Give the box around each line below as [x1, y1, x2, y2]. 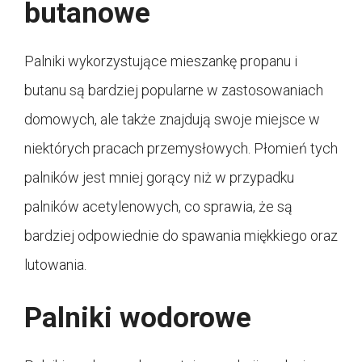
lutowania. [24, 255, 86, 273]
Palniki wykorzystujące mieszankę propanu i [24, 52, 297, 69]
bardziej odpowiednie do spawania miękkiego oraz [24, 226, 338, 244]
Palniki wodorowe [24, 301, 251, 335]
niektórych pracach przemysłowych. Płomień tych [24, 139, 338, 157]
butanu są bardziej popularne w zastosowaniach [24, 81, 323, 99]
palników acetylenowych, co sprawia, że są [24, 197, 293, 215]
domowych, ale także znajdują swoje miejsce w [24, 110, 320, 128]
